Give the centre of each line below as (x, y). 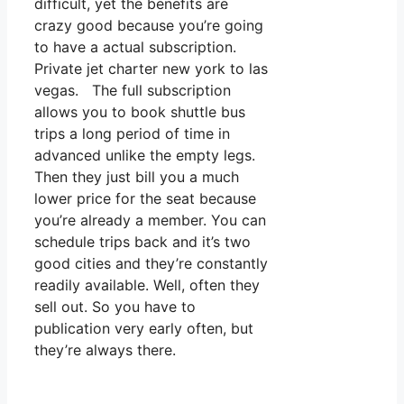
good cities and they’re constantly (151, 264)
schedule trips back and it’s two (142, 242)
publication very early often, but (144, 329)
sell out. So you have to (115, 307)
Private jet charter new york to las (151, 69)
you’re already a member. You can (150, 220)
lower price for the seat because (145, 199)
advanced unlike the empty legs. (145, 156)
